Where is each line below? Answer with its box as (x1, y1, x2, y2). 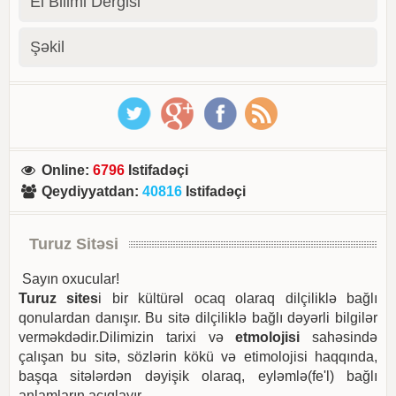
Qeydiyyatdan (42, 183, 135, 199)
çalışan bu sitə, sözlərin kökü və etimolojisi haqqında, (19, 348, 377, 364)
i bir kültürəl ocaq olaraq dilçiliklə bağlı (98, 290, 378, 306)
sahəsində (300, 329, 377, 345)
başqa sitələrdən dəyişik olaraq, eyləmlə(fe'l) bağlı (19, 368, 377, 384)
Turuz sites (19, 290, 99, 306)
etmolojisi (235, 329, 301, 345)
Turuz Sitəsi (29, 234, 118, 253)
